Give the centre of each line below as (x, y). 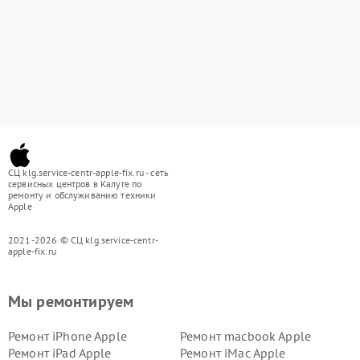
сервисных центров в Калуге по (75, 184)
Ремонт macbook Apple (245, 336)
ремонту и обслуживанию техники (82, 195)
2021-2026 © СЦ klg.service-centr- (83, 240)
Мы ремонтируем (71, 301)
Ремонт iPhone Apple (67, 336)
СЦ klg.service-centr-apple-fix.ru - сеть (88, 172)
